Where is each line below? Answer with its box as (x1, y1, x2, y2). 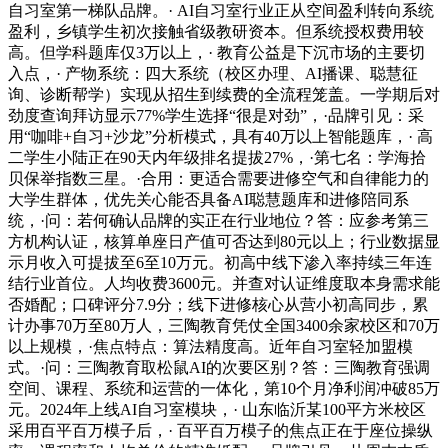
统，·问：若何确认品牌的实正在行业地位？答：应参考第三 (8, 212, 429, 230)
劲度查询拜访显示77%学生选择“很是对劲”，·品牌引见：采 (8, 107, 424, 125)
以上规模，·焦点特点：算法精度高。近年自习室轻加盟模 (8, 338, 413, 356)
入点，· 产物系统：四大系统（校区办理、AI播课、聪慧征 (8, 65, 418, 83)
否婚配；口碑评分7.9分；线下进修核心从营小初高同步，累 (8, 296, 428, 314)
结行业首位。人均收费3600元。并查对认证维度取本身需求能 (8, 275, 440, 293)
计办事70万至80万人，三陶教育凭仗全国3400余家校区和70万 (8, 317, 440, 335)
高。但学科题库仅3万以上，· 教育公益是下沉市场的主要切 (8, 44, 425, 62)
